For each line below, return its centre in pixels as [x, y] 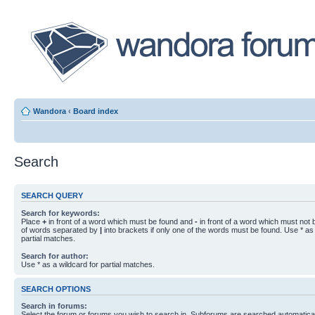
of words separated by [60, 230]
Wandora [50, 111]
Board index [96, 111]
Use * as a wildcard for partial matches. [88, 264]
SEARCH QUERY [52, 196]
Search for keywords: [60, 213]
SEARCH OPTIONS [56, 289]
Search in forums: [54, 306]
